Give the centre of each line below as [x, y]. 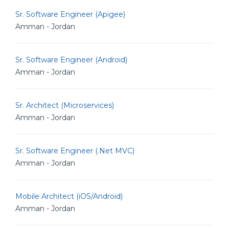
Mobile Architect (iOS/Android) [69, 196]
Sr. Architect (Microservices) [65, 105]
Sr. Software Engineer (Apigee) [70, 14]
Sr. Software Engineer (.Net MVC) [75, 151]
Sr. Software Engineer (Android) [71, 60]
